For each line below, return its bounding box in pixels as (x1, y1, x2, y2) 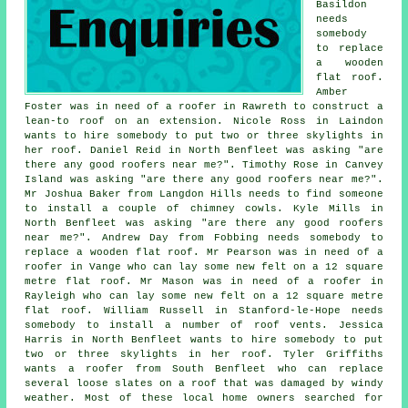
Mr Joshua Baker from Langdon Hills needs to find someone (25, 189, 383, 200)
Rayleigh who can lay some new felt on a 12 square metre (25, 291, 383, 302)
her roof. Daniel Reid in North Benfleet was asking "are (25, 145, 383, 157)
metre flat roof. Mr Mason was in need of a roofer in (25, 276, 383, 288)
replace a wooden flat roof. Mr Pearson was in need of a (25, 247, 383, 259)
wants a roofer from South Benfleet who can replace (25, 363, 383, 375)
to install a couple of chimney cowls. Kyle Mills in (25, 203, 383, 215)
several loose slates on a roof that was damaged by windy (25, 378, 383, 390)
